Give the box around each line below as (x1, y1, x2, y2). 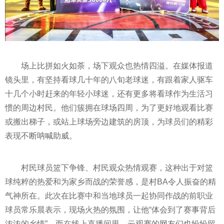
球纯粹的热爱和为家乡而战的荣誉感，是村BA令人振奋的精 (5, 177, 216, 186)
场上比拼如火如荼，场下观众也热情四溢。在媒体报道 (21, 61, 213, 70)
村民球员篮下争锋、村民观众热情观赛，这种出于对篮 (21, 163, 213, 172)
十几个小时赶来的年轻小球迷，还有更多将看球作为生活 (5, 89, 205, 98)
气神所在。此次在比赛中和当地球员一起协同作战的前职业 (5, 191, 213, 200)
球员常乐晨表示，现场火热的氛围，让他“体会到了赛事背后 (5, 205, 215, 214)
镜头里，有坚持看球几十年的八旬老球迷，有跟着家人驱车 (5, 75, 213, 84)
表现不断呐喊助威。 (5, 131, 77, 140)
